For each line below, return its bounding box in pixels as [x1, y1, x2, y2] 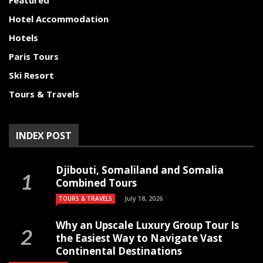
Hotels [9, 32, 38, 43]
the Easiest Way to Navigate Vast [56, 231, 222, 245]
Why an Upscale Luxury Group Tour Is [56, 218, 239, 232]
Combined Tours [56, 176, 137, 190]
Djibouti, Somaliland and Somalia [56, 163, 224, 177]
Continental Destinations [56, 244, 182, 258]
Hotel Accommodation [9, 13, 109, 25]
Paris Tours [9, 50, 59, 62]
